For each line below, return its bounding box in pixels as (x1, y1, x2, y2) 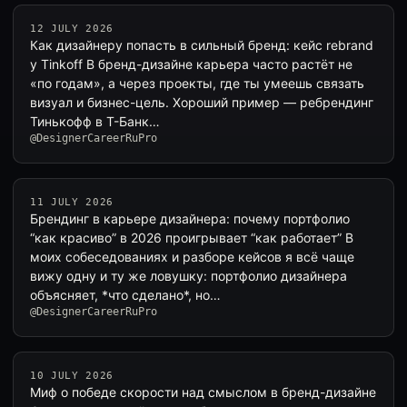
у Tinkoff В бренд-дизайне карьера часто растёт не (30, 56, 352, 72)
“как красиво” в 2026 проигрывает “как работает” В (30, 230, 353, 245)
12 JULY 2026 (30, 23, 114, 35)
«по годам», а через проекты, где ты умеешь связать (30, 75, 364, 91)
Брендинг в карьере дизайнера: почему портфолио (30, 211, 350, 226)
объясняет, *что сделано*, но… (30, 287, 221, 303)
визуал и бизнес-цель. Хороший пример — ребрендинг (30, 94, 373, 110)
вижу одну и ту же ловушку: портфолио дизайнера (30, 268, 347, 283)
